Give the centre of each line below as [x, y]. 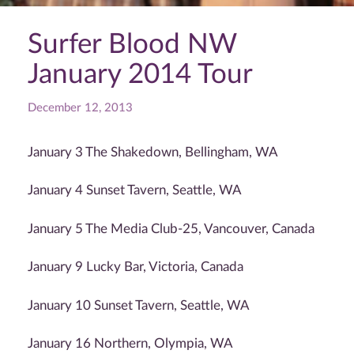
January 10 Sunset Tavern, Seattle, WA [139, 305]
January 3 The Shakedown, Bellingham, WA [153, 152]
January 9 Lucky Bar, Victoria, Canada [136, 267]
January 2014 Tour [140, 75]
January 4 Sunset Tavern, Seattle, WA [135, 190]
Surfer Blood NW [132, 45]
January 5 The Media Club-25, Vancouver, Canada [171, 228]
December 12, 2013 [80, 108]
